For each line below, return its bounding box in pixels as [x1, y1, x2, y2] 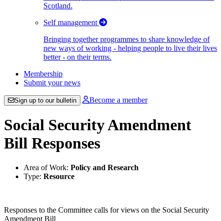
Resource [43, 172, 74, 181]
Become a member [89, 96, 147, 104]
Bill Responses [4, 134, 100, 152]
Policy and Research [71, 163, 139, 172]
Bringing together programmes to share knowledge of [43, 35, 210, 43]
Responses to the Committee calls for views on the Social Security [4, 205, 209, 214]
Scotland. [43, 1, 73, 10]
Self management [43, 18, 99, 27]
